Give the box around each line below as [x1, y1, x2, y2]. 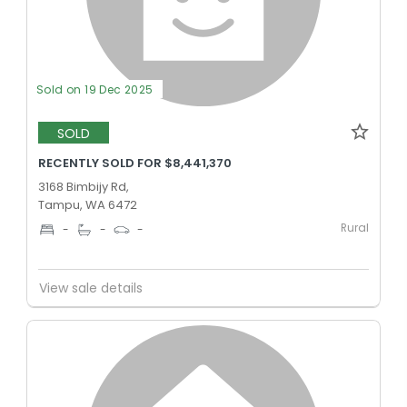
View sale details [39, 278, 143, 297]
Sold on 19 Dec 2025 [36, 82, 154, 97]
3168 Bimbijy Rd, [38, 178, 129, 195]
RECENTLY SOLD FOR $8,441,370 [38, 154, 232, 172]
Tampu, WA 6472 [38, 196, 137, 213]
